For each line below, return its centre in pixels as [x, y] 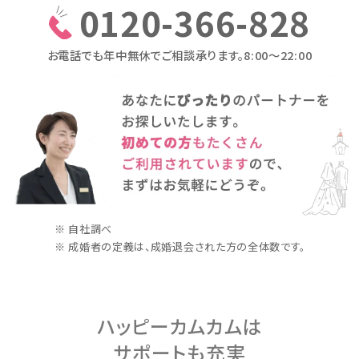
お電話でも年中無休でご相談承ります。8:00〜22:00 [179, 55]
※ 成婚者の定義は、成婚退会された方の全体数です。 [179, 246]
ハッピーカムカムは [179, 326]
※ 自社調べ [83, 228]
